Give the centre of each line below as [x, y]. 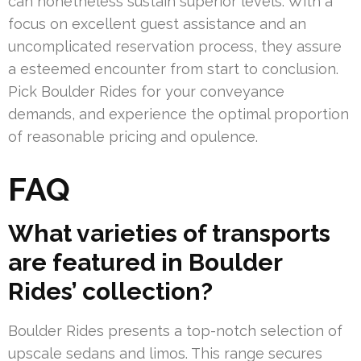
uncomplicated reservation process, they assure [175, 47]
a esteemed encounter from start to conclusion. [173, 69]
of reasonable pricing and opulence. [133, 137]
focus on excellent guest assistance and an [157, 24]
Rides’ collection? [110, 292]
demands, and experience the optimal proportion [178, 114]
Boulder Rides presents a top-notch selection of [175, 331]
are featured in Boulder [145, 263]
